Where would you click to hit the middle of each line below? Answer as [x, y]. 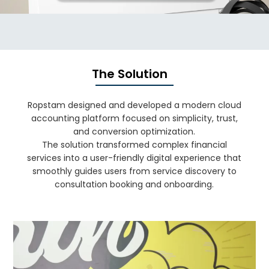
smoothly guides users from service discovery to [134, 171]
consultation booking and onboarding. [134, 184]
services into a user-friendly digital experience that [134, 158]
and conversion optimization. [134, 131]
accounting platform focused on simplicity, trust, [134, 118]
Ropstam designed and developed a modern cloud [134, 105]
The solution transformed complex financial [134, 144]
